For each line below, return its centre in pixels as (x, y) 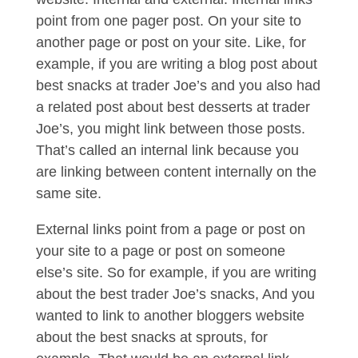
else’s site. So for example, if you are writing (176, 272)
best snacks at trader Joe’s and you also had (178, 86)
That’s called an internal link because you (167, 150)
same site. (70, 193)
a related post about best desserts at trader (173, 107)
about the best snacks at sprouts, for (151, 337)
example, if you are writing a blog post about (176, 64)
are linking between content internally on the (176, 172)
